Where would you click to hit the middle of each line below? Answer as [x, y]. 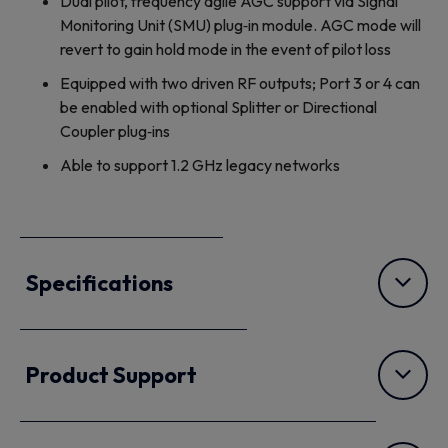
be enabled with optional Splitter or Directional [218, 107]
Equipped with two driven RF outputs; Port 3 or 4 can [240, 83]
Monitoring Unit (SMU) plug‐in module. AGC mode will [240, 25]
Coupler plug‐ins [115, 131]
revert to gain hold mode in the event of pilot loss [225, 49]
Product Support [111, 375]
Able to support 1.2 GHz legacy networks [200, 165]
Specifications [99, 283]
